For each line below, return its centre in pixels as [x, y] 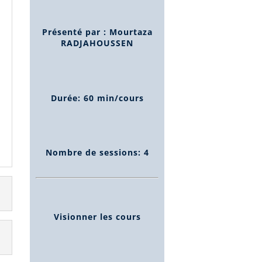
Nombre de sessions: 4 [97, 153]
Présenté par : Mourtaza [97, 32]
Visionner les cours [97, 216]
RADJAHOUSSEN [97, 43]
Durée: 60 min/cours [97, 98]
